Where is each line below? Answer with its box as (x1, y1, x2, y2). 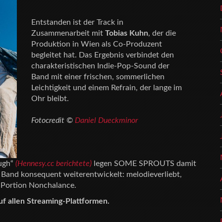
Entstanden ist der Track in (31, 18, 124, 26)
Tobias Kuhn (105, 29, 149, 37)
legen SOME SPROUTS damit (92, 159, 196, 167)
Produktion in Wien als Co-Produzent (31, 40, 163, 48)
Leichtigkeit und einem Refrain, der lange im (31, 83, 182, 92)
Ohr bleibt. (31, 94, 69, 103)
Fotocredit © (31, 116, 75, 124)
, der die (148, 29, 176, 37)
